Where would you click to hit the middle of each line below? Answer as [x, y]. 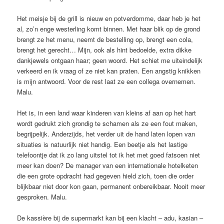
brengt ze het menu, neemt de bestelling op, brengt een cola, [105, 39]
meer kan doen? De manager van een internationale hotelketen [108, 165]
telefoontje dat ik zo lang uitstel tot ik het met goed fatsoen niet [109, 155]
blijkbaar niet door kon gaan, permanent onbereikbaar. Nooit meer [111, 186]
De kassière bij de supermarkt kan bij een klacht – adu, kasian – [110, 218]
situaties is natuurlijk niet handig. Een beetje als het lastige [102, 144]
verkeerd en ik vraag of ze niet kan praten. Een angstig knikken [109, 70]
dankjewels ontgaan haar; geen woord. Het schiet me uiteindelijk [110, 60]
